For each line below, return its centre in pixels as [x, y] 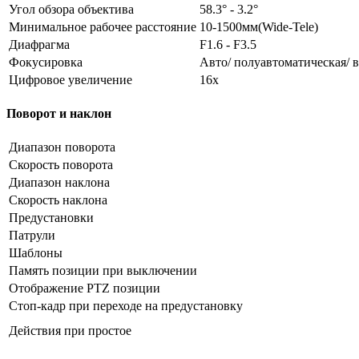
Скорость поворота [61, 165]
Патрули [32, 236]
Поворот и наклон [59, 114]
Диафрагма [39, 44]
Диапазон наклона [59, 183]
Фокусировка [46, 62]
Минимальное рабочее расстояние [103, 26]
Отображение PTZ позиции [85, 288]
